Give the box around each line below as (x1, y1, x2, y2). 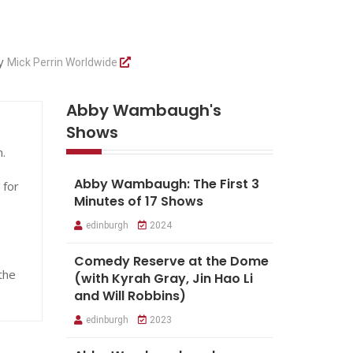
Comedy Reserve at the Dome (73, 251, 269, 270)
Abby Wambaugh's (65, 98, 221, 121)
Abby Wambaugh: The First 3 (73, 174, 259, 193)
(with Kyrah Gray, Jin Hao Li (73, 269, 253, 288)
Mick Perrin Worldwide (6, 55, 120, 69)
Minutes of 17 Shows (73, 191, 203, 210)
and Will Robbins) (73, 286, 186, 305)
